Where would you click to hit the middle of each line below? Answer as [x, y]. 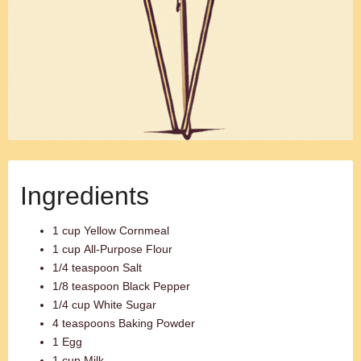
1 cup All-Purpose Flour [112, 249]
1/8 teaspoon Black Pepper [121, 286]
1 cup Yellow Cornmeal [111, 230]
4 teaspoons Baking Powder [124, 323]
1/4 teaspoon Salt [97, 268]
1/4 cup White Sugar [104, 305]
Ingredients [85, 196]
